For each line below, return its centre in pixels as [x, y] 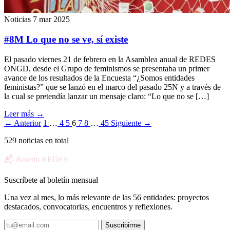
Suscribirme [123, 225]
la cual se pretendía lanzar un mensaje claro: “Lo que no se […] [107, 96]
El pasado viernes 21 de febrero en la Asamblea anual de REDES [110, 59]
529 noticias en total [36, 140]
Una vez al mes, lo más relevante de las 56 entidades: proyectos [107, 197]
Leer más [20, 113]
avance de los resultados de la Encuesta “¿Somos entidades [99, 78]
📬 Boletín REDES [36, 159]
